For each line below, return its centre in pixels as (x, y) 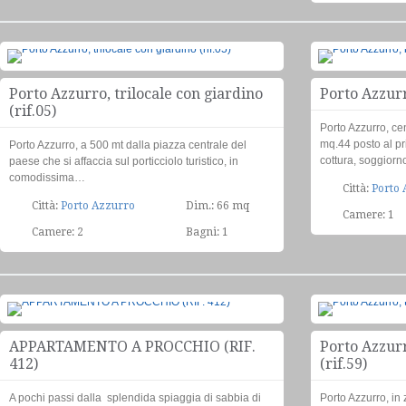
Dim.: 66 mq (217, 206)
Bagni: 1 (207, 232)
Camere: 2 (58, 232)
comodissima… (47, 178)
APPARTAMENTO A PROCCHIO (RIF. (132, 347)
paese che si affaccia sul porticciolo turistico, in (124, 161)
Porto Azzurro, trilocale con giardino (136, 94)
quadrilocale (236, 322)
